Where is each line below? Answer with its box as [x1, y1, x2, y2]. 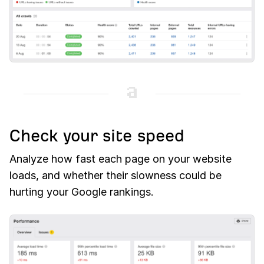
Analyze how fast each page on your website [9, 153, 232, 166]
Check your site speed [9, 127, 184, 146]
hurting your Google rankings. [9, 186, 154, 199]
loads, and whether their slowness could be [9, 169, 222, 182]
